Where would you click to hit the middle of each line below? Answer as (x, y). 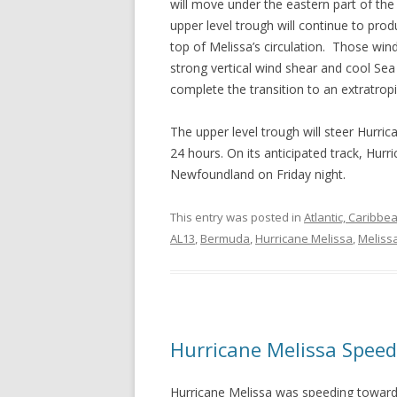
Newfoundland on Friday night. (258, 174)
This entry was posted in (237, 217)
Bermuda (225, 238)
